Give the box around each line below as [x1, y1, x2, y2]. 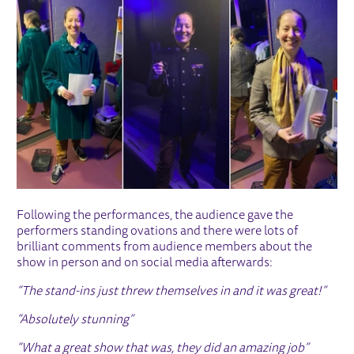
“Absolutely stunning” [17, 314, 134, 327]
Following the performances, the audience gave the [17, 209, 294, 223]
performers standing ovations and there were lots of [17, 225, 299, 239]
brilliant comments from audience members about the [17, 241, 313, 254]
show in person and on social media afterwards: [17, 257, 273, 270]
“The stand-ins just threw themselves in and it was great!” [17, 285, 327, 299]
